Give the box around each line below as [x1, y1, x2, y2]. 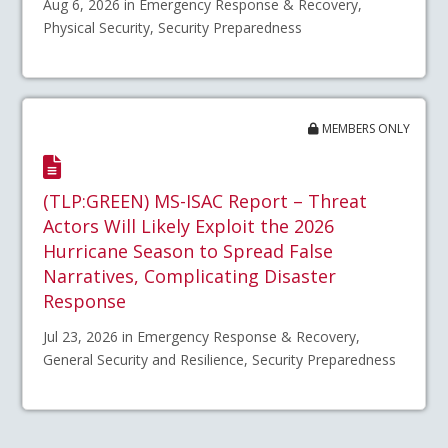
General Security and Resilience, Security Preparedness [43, 349, 397, 369]
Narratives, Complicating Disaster [43, 264, 337, 289]
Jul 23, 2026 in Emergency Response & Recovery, [43, 326, 361, 346]
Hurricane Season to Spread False [43, 239, 334, 264]
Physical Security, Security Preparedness [43, 17, 303, 37]
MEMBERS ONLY [318, 119, 410, 137]
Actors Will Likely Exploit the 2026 [43, 214, 335, 239]
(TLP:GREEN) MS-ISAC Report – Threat [43, 189, 368, 214]
